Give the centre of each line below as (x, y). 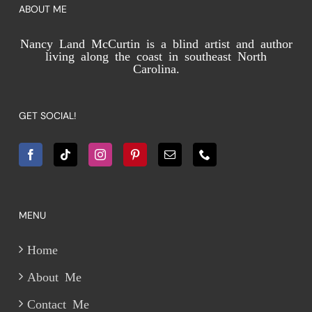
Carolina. (156, 67)
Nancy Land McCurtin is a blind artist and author (156, 42)
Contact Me (58, 303)
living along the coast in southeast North (156, 55)
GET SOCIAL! (48, 115)
